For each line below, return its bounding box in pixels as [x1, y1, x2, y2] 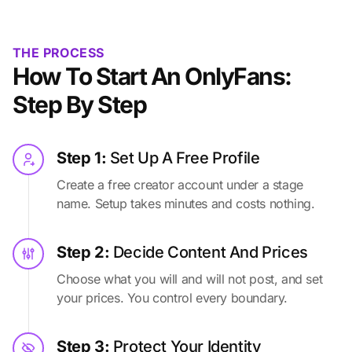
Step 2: [57, 243, 113, 262]
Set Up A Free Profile [109, 148, 260, 168]
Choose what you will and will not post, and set [57, 271, 323, 288]
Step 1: [57, 148, 110, 168]
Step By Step [13, 90, 146, 119]
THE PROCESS [13, 45, 104, 61]
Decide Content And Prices [112, 243, 308, 262]
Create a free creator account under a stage [57, 177, 303, 193]
